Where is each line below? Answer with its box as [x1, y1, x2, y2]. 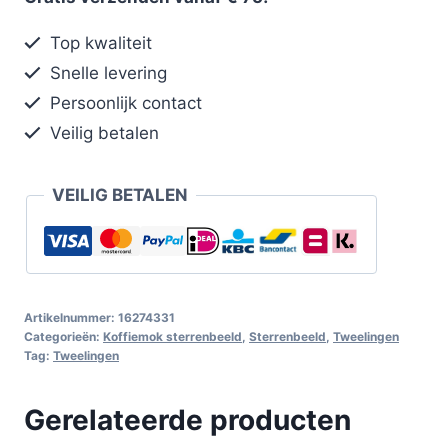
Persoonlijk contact [45, 92, 203, 113]
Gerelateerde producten [24, 402, 351, 437]
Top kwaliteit [45, 32, 153, 53]
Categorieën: [24, 328, 103, 344]
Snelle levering [45, 62, 168, 83]
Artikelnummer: [24, 309, 118, 325]
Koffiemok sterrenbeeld [103, 328, 242, 344]
